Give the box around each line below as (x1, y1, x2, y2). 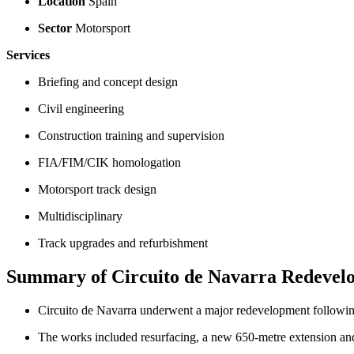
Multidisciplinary (38, 209, 122, 223)
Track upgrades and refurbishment (38, 235, 208, 250)
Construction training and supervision (38, 128, 224, 142)
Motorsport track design (38, 182, 156, 196)
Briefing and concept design (38, 74, 178, 88)
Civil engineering (38, 101, 124, 115)
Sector (38, 21, 72, 35)
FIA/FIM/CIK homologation (38, 155, 181, 169)
